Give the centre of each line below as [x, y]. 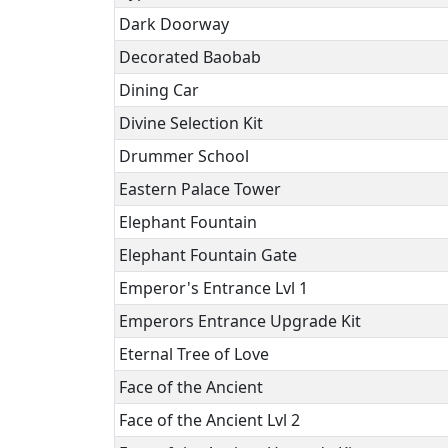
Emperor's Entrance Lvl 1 [213, 288]
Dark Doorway [174, 24]
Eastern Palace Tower [200, 189]
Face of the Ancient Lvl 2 [209, 420]
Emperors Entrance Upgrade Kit [240, 321]
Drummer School [184, 156]
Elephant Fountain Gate [208, 255]
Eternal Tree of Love [194, 354]
